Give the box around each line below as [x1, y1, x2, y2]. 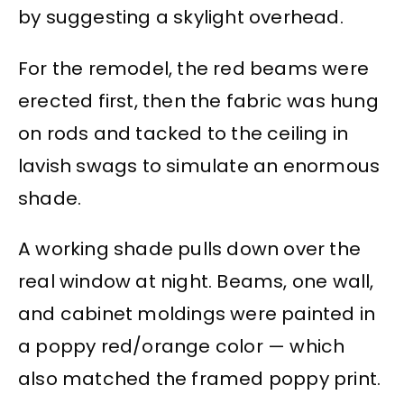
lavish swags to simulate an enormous [18, 152, 381, 179]
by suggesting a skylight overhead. [18, 5, 344, 31]
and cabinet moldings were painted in [18, 300, 376, 326]
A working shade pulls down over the [18, 235, 362, 262]
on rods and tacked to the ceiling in [18, 120, 349, 146]
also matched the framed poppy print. [18, 365, 381, 391]
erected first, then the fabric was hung [18, 87, 379, 114]
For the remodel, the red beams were [18, 55, 370, 81]
